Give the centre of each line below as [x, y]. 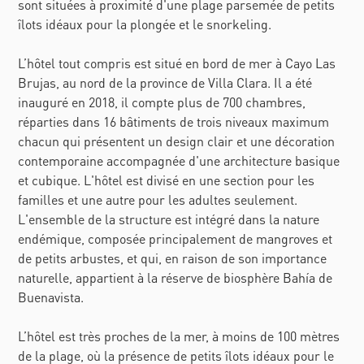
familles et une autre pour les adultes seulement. [158, 200]
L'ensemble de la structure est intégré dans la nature [169, 219]
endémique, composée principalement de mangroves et [175, 239]
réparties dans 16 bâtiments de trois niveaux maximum [174, 122]
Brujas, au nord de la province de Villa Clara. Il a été [165, 83]
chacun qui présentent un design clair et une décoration [177, 141]
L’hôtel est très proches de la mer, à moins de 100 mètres [179, 336]
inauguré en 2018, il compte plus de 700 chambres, [162, 102]
